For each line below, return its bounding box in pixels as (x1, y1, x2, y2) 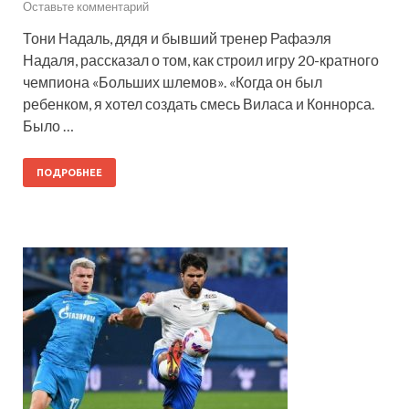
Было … (23, 116, 74, 134)
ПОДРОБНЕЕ (37, 166, 102, 178)
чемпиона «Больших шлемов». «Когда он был (23, 72, 322, 90)
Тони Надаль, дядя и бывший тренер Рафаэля (23, 28, 331, 47)
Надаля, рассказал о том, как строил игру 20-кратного (23, 50, 379, 68)
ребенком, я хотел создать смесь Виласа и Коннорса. (23, 94, 374, 112)
